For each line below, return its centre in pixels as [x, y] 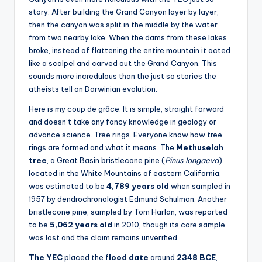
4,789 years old [139, 186]
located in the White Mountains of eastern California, [125, 173]
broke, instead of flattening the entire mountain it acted [130, 50]
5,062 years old [81, 224]
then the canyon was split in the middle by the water [123, 24]
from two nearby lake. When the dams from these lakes [128, 37]
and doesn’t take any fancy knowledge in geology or [123, 121]
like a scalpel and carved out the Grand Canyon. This [123, 63]
